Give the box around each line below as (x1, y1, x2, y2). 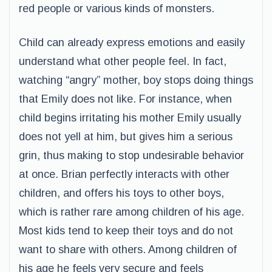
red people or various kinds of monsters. (19, 2, 214, 15)
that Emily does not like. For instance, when (19, 93, 232, 105)
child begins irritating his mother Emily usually (19, 112, 241, 124)
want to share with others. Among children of (19, 243, 237, 256)
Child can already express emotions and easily (19, 36, 245, 49)
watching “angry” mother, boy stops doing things (19, 74, 253, 86)
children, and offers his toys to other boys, (19, 187, 224, 199)
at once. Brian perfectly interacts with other (19, 168, 229, 180)
